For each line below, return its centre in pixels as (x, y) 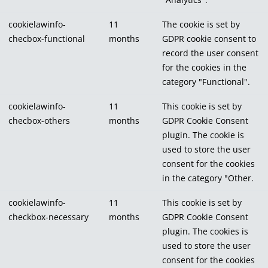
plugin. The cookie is (203, 135)
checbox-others (39, 120)
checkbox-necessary (48, 217)
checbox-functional (47, 38)
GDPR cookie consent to (209, 38)
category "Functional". (206, 81)
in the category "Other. (208, 178)
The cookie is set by (201, 24)
